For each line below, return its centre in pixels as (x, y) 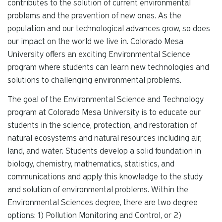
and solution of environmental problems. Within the (98, 189)
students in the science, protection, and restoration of (102, 125)
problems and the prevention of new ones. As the (94, 16)
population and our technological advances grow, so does (109, 28)
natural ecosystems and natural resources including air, (105, 138)
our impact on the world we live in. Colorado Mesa (95, 41)
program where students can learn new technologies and (108, 67)
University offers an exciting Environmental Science (99, 54)
